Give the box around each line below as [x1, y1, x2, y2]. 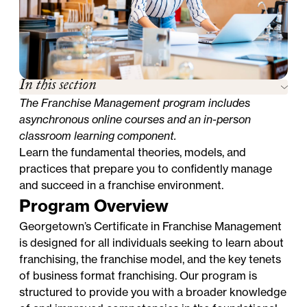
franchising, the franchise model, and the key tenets [19, 251, 282, 266]
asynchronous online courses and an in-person [19, 112, 251, 126]
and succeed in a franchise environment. [19, 177, 224, 192]
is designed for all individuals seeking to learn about [19, 235, 284, 249]
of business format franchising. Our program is [19, 268, 258, 282]
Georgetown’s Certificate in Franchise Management [19, 219, 282, 233]
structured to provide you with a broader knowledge [19, 284, 287, 299]
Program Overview [19, 195, 169, 216]
